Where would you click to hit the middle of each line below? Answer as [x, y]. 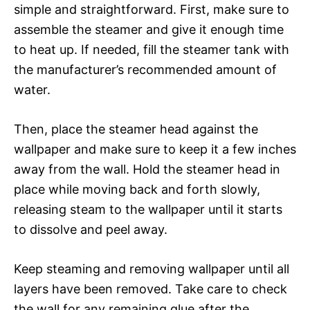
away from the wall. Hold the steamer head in [147, 169]
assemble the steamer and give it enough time [149, 29]
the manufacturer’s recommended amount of [145, 69]
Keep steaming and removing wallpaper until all [152, 268]
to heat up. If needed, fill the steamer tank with [152, 49]
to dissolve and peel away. [91, 229]
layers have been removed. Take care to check [151, 289]
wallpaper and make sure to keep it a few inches [155, 149]
